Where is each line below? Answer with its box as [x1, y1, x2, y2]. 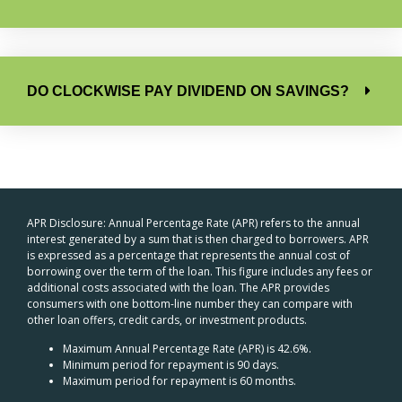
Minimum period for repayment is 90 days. [63, 357, 279, 373]
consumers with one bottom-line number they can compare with [27, 295, 353, 311]
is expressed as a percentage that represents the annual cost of [27, 247, 350, 263]
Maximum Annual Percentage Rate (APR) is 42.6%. [63, 341, 311, 357]
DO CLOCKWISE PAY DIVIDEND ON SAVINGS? [27, 83, 349, 99]
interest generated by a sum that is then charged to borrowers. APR [27, 231, 369, 247]
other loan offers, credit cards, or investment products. [27, 311, 307, 328]
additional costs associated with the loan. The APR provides [27, 279, 329, 295]
